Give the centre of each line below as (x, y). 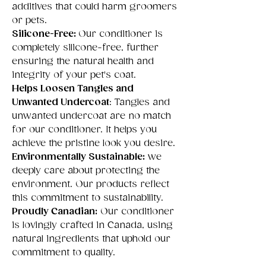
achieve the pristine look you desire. (94, 143)
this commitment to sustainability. (88, 198)
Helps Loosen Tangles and (73, 88)
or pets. (29, 20)
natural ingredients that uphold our (91, 239)
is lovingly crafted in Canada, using (92, 225)
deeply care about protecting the (86, 170)
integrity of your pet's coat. (74, 75)
